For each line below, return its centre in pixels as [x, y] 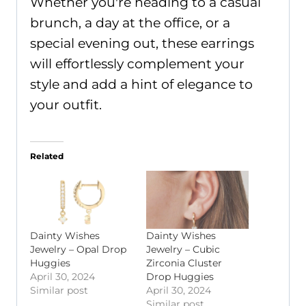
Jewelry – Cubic [183, 250]
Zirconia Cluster [184, 263]
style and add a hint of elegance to [141, 84]
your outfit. [66, 105]
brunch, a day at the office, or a [130, 23]
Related [47, 156]
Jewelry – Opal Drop [78, 250]
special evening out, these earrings [142, 43]
